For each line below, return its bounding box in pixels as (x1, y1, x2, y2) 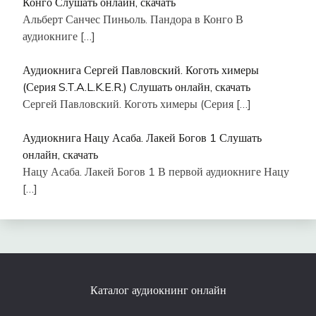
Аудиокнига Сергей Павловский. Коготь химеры (23, 62, 259, 77)
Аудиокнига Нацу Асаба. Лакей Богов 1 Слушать (23, 130, 262, 145)
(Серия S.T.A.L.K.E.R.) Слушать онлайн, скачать (23, 79, 250, 94)
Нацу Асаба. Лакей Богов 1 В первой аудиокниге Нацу (23, 164, 289, 178)
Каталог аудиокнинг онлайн (90, 282, 226, 297)
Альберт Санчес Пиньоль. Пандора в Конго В (23, 11, 243, 26)
